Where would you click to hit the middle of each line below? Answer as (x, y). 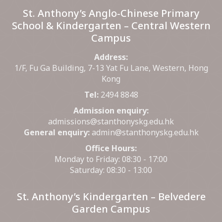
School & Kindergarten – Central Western (111, 25)
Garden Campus (111, 209)
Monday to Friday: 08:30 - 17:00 (111, 159)
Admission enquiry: (111, 110)
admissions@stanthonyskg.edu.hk (111, 121)
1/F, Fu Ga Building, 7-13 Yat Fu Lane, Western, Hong (111, 68)
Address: (111, 57)
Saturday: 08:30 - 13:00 (111, 170)
